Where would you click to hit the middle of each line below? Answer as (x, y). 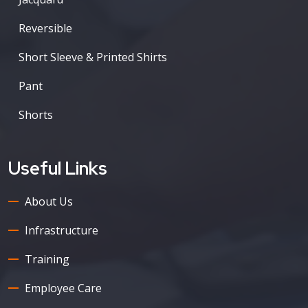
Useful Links (58, 168)
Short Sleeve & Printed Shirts (93, 57)
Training (47, 259)
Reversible (45, 28)
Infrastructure (62, 230)
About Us (49, 201)
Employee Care (63, 288)
